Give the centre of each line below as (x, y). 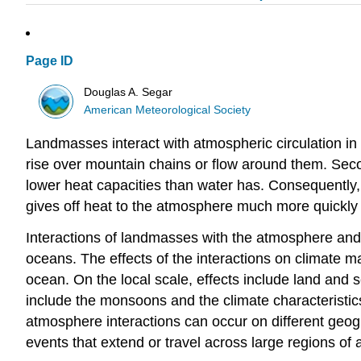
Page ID (50, 61)
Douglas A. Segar (129, 92)
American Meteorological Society (168, 110)
